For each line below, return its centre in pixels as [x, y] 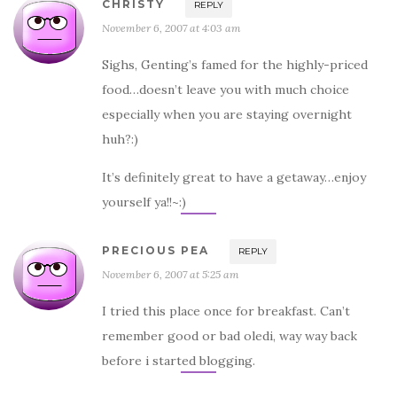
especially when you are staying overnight [227, 114]
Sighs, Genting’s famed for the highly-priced [235, 64]
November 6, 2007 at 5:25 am [171, 274]
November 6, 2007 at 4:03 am [171, 27]
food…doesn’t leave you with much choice [226, 89]
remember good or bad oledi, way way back [230, 335]
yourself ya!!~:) [144, 202]
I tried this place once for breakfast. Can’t [226, 311]
